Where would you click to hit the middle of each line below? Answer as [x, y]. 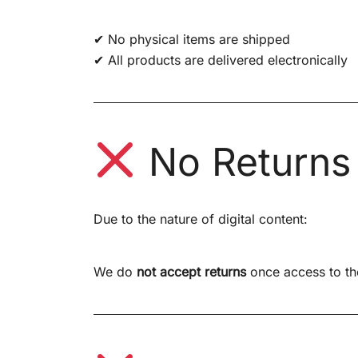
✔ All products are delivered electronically [221, 60]
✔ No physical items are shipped [192, 39]
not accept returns [191, 271]
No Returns [244, 161]
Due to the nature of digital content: [201, 219]
